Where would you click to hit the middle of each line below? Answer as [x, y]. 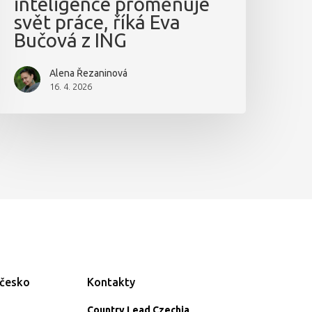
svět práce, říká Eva [97, 22]
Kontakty [111, 282]
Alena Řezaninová [89, 73]
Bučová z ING [71, 40]
